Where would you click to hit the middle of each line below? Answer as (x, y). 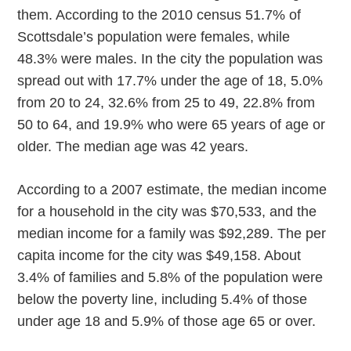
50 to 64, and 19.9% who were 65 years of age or (172, 125)
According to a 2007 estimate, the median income (172, 190)
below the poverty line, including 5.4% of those (163, 299)
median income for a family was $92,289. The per (172, 233)
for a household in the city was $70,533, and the (167, 212)
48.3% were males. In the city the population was (170, 59)
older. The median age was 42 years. (133, 147)
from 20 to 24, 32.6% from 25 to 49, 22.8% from (166, 103)
